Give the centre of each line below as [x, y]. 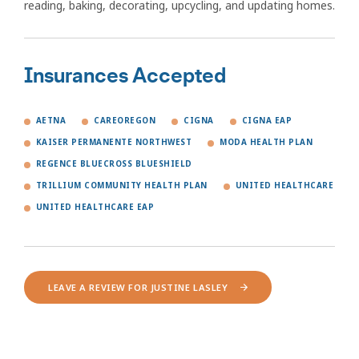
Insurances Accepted [125, 77]
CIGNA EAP [267, 121]
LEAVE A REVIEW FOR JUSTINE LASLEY [138, 288]
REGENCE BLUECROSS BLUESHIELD [114, 164]
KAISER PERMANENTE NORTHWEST [114, 143]
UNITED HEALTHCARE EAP [95, 208]
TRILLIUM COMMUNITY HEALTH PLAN [122, 186]
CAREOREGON [125, 121]
